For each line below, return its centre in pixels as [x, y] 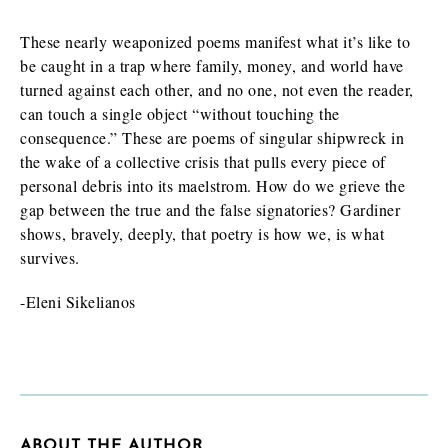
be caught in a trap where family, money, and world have [212, 65]
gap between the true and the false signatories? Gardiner [210, 209]
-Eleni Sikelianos [78, 301]
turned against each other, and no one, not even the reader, [217, 89]
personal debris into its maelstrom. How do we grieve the [212, 185]
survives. [50, 257]
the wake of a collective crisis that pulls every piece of [203, 161]
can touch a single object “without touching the [180, 113]
